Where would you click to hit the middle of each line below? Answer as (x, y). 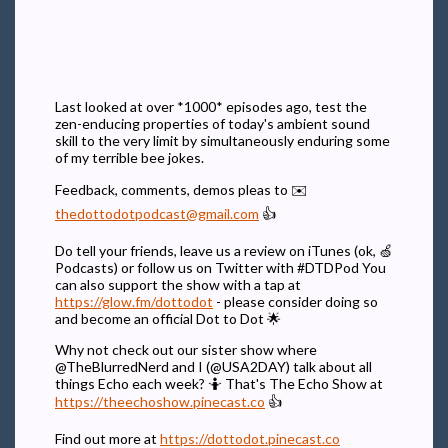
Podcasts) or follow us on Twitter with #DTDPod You (220, 267)
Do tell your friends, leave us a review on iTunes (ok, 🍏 (224, 250)
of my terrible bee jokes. (129, 157)
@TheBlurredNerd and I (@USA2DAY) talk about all (213, 366)
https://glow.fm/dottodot (134, 301)
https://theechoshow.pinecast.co (160, 401)
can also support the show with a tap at (178, 284)
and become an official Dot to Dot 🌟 (168, 318)
